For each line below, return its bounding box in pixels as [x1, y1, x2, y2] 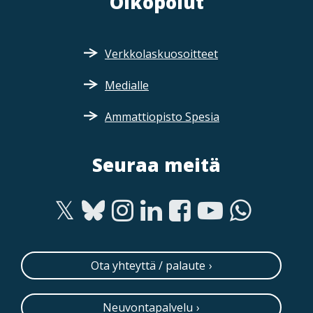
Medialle [104, 77, 149, 93]
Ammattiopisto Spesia [104, 108, 219, 124]
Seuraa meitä [92, 152, 221, 177]
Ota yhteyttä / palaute [90, 257, 205, 273]
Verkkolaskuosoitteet [104, 45, 218, 61]
